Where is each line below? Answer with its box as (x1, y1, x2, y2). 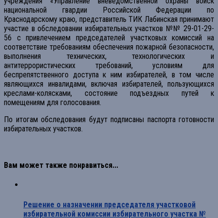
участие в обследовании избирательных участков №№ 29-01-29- (4, 23, 214, 33)
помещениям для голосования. (4, 97, 101, 107)
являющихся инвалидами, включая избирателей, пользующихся (4, 79, 214, 89)
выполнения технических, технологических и (4, 51, 214, 61)
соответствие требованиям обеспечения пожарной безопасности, (4, 42, 214, 52)
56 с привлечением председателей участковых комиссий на (4, 33, 214, 42)
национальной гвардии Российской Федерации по (4, 5, 214, 15)
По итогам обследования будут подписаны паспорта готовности (4, 114, 214, 124)
